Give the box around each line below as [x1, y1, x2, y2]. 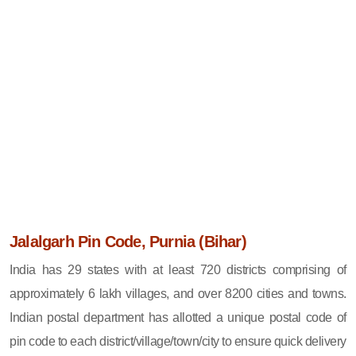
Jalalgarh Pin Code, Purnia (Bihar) [10, 232, 246, 250]
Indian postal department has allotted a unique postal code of [10, 310, 346, 324]
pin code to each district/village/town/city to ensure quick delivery [10, 334, 346, 348]
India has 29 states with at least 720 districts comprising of [10, 262, 346, 277]
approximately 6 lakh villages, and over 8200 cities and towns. [10, 286, 346, 300]
